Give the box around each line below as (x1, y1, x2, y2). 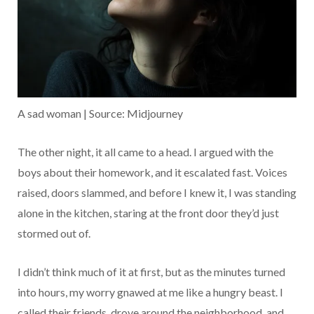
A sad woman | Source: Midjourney (18, 107, 183, 121)
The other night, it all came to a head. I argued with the (18, 145, 273, 159)
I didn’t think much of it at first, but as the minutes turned (18, 265, 285, 279)
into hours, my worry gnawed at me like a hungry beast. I (18, 285, 283, 299)
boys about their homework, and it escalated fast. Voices (18, 165, 287, 179)
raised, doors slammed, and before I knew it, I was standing (18, 186, 296, 200)
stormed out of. (18, 226, 90, 240)
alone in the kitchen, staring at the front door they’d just (18, 206, 279, 220)
